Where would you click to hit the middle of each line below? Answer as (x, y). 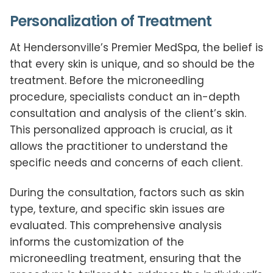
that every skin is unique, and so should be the (132, 64)
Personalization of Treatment (111, 21)
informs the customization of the (97, 242)
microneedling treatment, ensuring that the (126, 259)
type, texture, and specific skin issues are (117, 209)
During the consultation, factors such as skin (127, 193)
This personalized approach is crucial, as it (121, 129)
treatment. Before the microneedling (107, 80)
